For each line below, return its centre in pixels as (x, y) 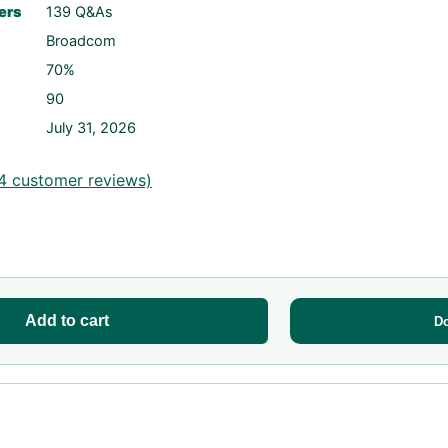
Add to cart (67, 320)
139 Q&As (79, 12)
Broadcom (81, 41)
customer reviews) (79, 179)
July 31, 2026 (91, 128)
